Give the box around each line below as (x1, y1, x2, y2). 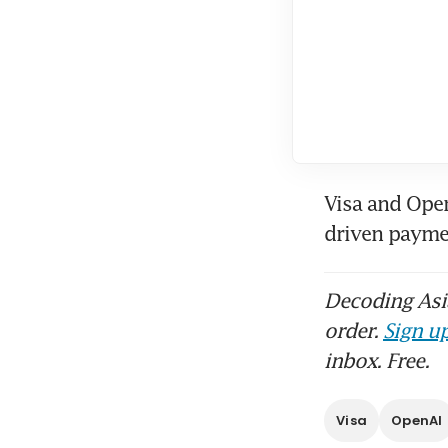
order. (324, 318, 383, 343)
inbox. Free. (324, 348, 429, 373)
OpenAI (391, 411, 443, 431)
